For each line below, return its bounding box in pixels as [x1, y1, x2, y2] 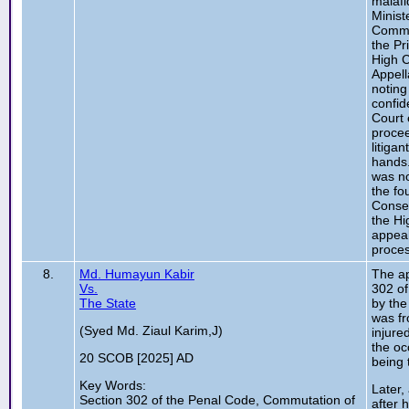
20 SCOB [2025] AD [79, 351, 194, 365]
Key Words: [79, 378, 146, 393]
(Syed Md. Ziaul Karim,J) [79, 323, 223, 338]
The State [79, 296, 136, 310]
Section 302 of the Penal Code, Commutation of [79, 393, 355, 407]
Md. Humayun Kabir [79, 267, 194, 281]
